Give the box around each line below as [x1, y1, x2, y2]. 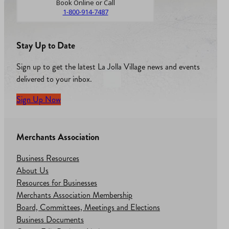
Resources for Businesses [16, 176, 97, 189]
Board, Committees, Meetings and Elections [16, 201, 160, 213]
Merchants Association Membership [16, 189, 132, 201]
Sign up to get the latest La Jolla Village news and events [16, 60, 200, 73]
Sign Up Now [16, 93, 61, 105]
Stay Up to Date [16, 38, 75, 52]
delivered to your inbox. [16, 73, 92, 85]
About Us [16, 164, 49, 176]
